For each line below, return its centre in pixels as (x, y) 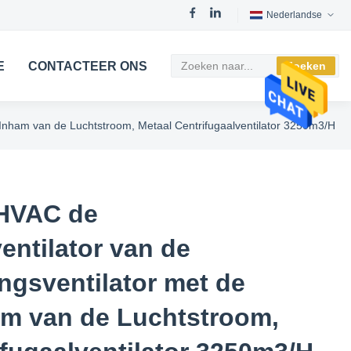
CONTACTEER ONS (88, 66)
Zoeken (306, 66)
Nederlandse (294, 14)
